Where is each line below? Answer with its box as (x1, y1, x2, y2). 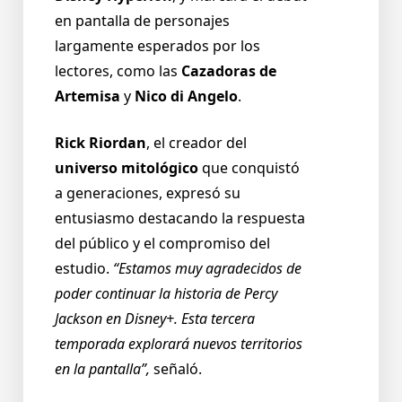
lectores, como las (55, 61, 181, 82)
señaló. (150, 359, 202, 380)
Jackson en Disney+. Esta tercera (55, 309, 255, 329)
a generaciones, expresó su (55, 183, 240, 204)
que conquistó (198, 158, 300, 179)
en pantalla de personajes (55, 11, 230, 31)
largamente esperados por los (55, 36, 260, 57)
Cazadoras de (181, 61, 276, 82)
